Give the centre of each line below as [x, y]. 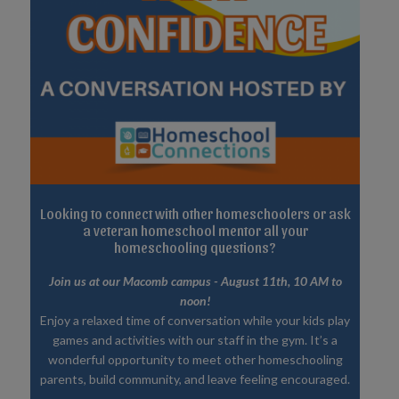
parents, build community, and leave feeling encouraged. [195, 379]
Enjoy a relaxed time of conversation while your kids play [195, 320]
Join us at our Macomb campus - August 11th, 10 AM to [195, 281]
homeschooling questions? [195, 247]
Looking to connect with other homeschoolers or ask [195, 213]
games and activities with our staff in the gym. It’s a [195, 339]
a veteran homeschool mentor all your [195, 230]
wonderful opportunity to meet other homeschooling [195, 359]
